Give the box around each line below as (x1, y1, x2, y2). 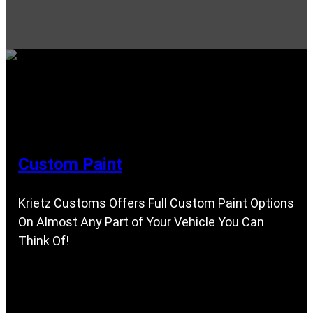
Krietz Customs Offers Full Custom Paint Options (18, 196, 294, 211)
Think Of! (18, 233, 69, 249)
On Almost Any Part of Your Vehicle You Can (18, 214, 264, 230)
